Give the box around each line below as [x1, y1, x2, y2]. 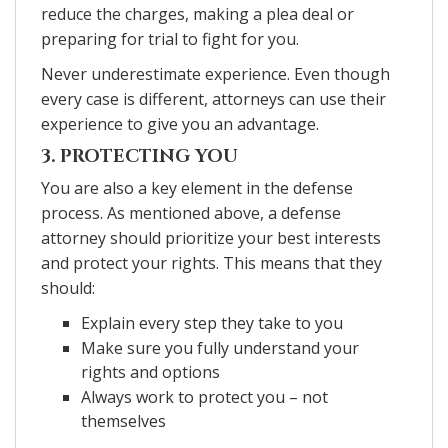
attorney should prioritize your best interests [41, 226, 381, 249]
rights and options [81, 360, 220, 383]
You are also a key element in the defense [41, 176, 353, 199]
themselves [81, 409, 166, 432]
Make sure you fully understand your [81, 336, 359, 359]
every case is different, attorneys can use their [41, 87, 386, 110]
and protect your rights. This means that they [41, 251, 382, 274]
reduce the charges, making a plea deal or [41, 2, 354, 25]
